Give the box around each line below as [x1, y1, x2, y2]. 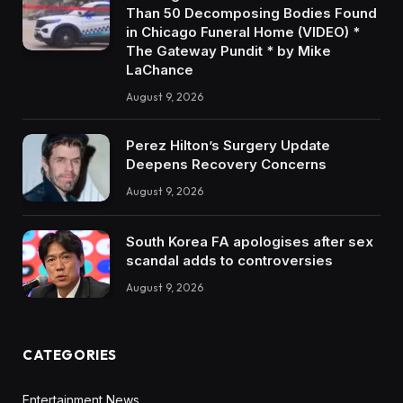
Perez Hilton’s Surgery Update [126, 137, 330, 155]
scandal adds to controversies [126, 251, 333, 269]
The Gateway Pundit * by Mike [126, 42, 331, 60]
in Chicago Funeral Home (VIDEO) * [126, 23, 360, 41]
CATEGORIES [22, 345, 117, 363]
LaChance [126, 61, 193, 79]
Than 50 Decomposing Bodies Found [126, 4, 377, 22]
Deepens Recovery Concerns [126, 156, 327, 174]
